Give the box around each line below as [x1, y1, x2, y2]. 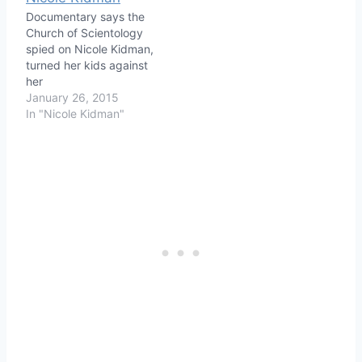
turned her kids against [26, 57, 148, 72]
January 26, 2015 [26, 90, 119, 104]
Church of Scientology [26, 25, 143, 40]
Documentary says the [26, 9, 145, 23]
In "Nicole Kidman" [26, 106, 124, 120]
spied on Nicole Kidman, [26, 41, 154, 56]
